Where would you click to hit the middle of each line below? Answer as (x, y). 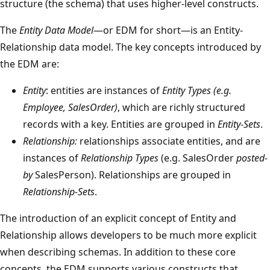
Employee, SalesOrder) (70, 108)
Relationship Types (120, 158)
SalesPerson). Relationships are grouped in (132, 175)
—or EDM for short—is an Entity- (168, 30)
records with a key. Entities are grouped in (120, 124)
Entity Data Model (56, 30)
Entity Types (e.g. (197, 91)
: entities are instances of (104, 91)
